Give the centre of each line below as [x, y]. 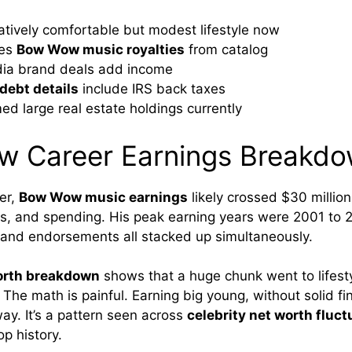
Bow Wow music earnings [103, 197]
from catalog [226, 50]
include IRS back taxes [152, 89]
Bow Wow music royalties [101, 50]
